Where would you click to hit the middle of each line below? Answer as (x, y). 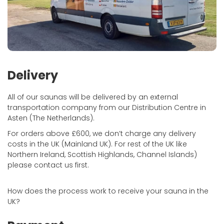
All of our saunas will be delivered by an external (93, 97)
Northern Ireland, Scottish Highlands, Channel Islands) (102, 155)
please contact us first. (48, 165)
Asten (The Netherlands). (51, 118)
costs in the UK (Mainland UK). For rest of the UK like (97, 144)
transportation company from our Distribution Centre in (107, 108)
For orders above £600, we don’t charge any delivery (102, 134)
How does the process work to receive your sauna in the (108, 191)
